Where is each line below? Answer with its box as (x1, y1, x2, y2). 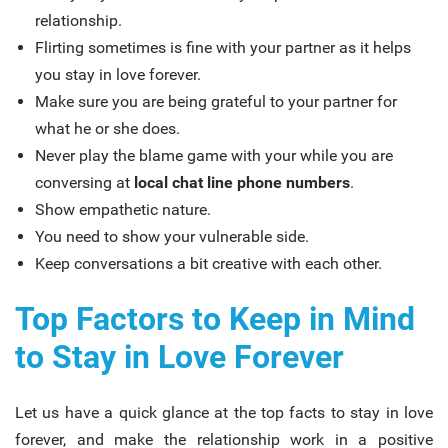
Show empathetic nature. (35, 199, 211, 219)
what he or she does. (35, 118, 180, 138)
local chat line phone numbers (134, 172, 350, 192)
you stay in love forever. (35, 64, 201, 84)
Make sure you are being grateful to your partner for (35, 91, 397, 111)
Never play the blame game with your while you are (35, 145, 393, 165)
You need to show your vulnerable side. (35, 226, 309, 246)
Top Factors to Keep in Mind (15, 299, 415, 338)
